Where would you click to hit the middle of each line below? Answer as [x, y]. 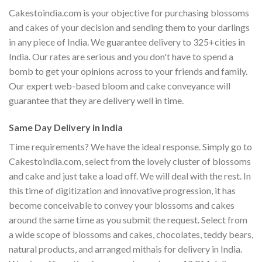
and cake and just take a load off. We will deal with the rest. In [130, 175]
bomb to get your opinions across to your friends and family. [128, 71]
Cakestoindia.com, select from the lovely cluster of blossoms [130, 161]
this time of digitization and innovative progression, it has [122, 190]
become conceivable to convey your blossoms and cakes [122, 205]
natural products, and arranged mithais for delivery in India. [125, 249]
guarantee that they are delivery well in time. [96, 100]
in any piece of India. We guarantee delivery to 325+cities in [127, 42]
